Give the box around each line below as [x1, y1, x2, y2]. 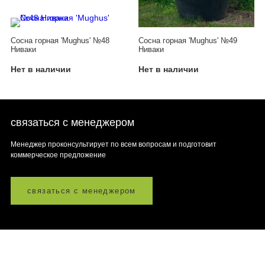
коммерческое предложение [11, 151, 106, 160]
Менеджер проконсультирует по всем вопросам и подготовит [11, 140, 216, 149]
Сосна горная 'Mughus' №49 [138, 36, 237, 45]
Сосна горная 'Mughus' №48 [11, 36, 109, 45]
